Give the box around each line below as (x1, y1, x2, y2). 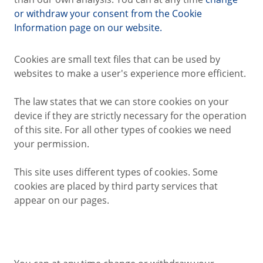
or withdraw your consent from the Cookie (14, 7, 202, 21)
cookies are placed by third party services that (14, 180, 218, 193)
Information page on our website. (14, 21, 162, 35)
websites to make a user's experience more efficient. (14, 67, 246, 80)
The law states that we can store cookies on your (14, 95, 229, 109)
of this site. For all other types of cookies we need (14, 123, 231, 137)
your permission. (14, 137, 89, 151)
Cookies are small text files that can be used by (14, 53, 220, 66)
